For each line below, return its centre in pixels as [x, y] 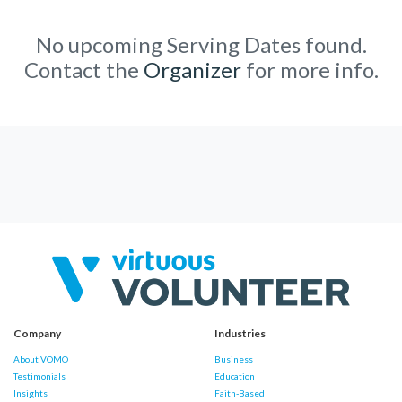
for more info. [310, 70]
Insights [31, 393]
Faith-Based [240, 393]
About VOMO [41, 359]
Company [37, 334]
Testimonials [39, 376]
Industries [240, 334]
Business [234, 359]
